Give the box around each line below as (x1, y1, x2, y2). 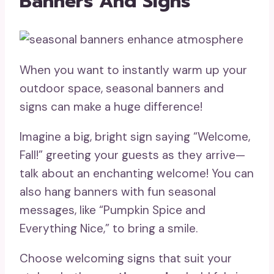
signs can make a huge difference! (20, 98, 202, 114)
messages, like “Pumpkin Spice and (20, 202, 206, 218)
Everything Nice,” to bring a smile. (20, 220, 198, 236)
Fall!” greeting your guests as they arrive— (20, 147, 245, 163)
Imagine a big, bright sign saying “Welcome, (20, 128, 250, 144)
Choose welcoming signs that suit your (20, 250, 232, 266)
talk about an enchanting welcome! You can (20, 165, 254, 181)
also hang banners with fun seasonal (20, 183, 216, 199)
